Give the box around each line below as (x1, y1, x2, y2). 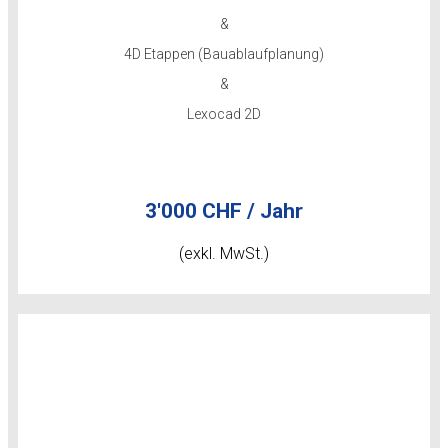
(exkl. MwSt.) (179, 244, 269, 263)
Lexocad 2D (187, 106, 261, 122)
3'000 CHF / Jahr (145, 199, 303, 223)
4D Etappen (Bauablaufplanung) (124, 46, 324, 62)
